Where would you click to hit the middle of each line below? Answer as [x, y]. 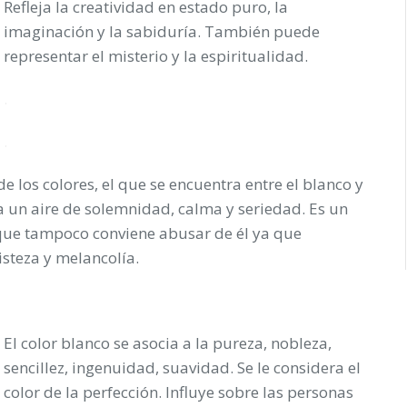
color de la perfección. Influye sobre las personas [179, 392]
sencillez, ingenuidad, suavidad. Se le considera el [182, 367]
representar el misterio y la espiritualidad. [156, 55]
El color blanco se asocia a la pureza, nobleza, [168, 342]
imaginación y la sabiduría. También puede [162, 31]
